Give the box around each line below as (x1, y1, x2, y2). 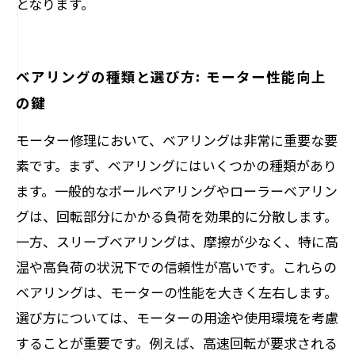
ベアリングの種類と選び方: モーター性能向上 (16, 66, 326, 86)
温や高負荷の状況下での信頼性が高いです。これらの (16, 257, 337, 277)
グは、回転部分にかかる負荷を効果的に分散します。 (16, 206, 338, 226)
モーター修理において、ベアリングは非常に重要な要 (16, 130, 338, 150)
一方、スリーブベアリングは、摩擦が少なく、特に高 (16, 231, 338, 251)
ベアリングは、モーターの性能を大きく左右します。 (16, 282, 338, 302)
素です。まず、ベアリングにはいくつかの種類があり (16, 155, 337, 175)
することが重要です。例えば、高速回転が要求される (16, 333, 338, 353)
